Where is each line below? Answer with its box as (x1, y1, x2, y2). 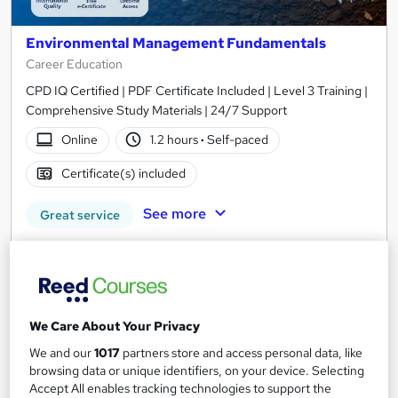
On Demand (26, 372, 105, 392)
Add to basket (165, 302, 261, 322)
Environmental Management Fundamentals (26, 33, 326, 52)
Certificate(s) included (60, 165, 186, 182)
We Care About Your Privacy (29, 318, 201, 335)
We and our (29, 345, 95, 362)
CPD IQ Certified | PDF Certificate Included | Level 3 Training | (26, 82, 368, 99)
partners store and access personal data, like (120, 345, 363, 362)
